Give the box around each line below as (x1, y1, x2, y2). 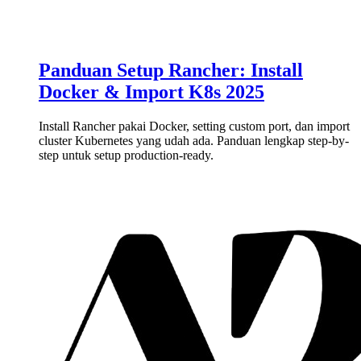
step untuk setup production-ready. (39, 147, 214, 162)
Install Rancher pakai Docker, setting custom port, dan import (39, 118, 350, 133)
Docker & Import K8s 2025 (39, 81, 264, 103)
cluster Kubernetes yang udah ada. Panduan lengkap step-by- (39, 133, 349, 147)
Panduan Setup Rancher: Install (39, 60, 303, 81)
